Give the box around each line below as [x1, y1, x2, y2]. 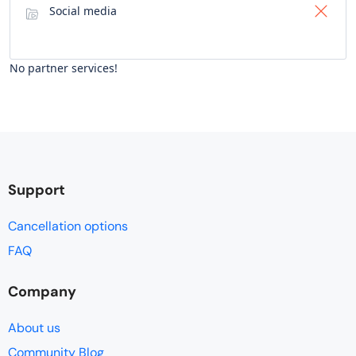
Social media [49, 3, 117, 18]
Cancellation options [8, 218, 128, 234]
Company [8, 282, 76, 301]
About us [8, 319, 60, 336]
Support [8, 180, 65, 199]
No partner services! [10, 60, 118, 75]
